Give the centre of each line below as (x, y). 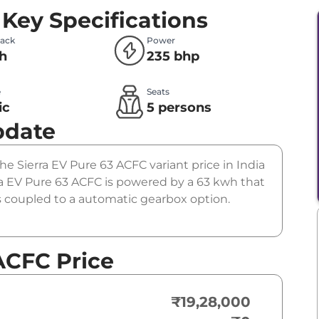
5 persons (179, 108)
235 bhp (173, 57)
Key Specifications (105, 21)
